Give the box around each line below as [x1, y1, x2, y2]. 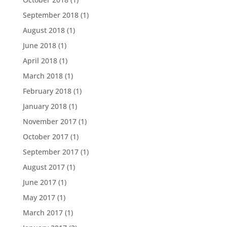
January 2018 [22, 101, 67, 111]
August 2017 [22, 162, 65, 172]
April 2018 [22, 55, 57, 65]
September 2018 [22, 10, 79, 20]
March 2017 [22, 207, 63, 217]
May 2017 [22, 192, 55, 202]
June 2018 [22, 40, 56, 50]
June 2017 [22, 177, 56, 187]
